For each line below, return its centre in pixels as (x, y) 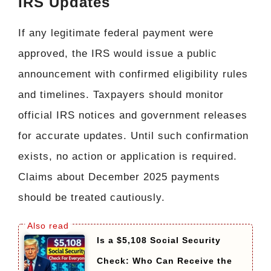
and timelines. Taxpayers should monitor (121, 95)
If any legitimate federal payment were (116, 33)
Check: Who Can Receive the (165, 260)
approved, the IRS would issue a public (118, 54)
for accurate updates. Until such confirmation (133, 136)
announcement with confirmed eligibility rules (133, 74)
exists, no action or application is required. (128, 157)
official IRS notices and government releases (133, 116)
